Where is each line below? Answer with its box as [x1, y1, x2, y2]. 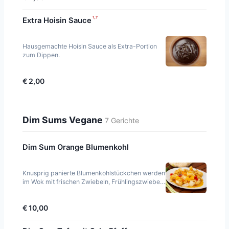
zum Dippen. [22, 51, 60, 59]
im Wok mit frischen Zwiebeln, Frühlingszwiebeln [22, 177, 165, 186]
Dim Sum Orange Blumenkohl [22, 142, 129, 152]
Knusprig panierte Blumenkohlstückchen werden [22, 169, 165, 177]
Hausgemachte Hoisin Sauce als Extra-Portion [22, 42, 157, 50]
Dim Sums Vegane [22, 114, 105, 125]
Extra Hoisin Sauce [22, 15, 91, 25]
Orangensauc [22, 195, 62, 203]
